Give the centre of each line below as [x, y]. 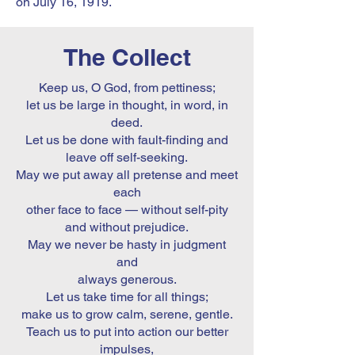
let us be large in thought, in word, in [127, 105]
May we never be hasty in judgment [127, 244]
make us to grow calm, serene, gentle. [127, 314]
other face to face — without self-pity [127, 210]
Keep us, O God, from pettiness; [127, 88]
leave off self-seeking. [127, 157]
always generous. [127, 279]
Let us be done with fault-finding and [127, 140]
